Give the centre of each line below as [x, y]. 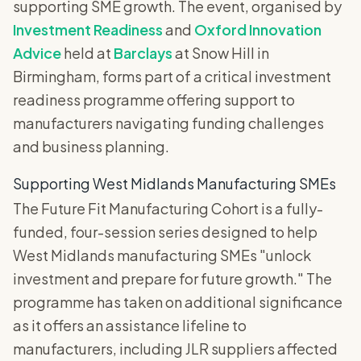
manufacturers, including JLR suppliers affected [175, 349]
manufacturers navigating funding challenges [168, 123]
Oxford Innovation [258, 30]
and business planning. [91, 147]
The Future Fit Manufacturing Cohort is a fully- [168, 209]
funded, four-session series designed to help [165, 232]
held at [87, 53]
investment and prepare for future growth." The [172, 279]
